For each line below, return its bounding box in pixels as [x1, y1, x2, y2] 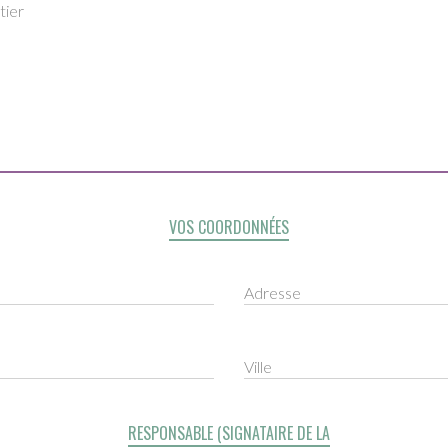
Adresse [243, 283, 301, 302]
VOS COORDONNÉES [169, 215, 289, 239]
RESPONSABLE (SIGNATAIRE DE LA [128, 421, 330, 445]
